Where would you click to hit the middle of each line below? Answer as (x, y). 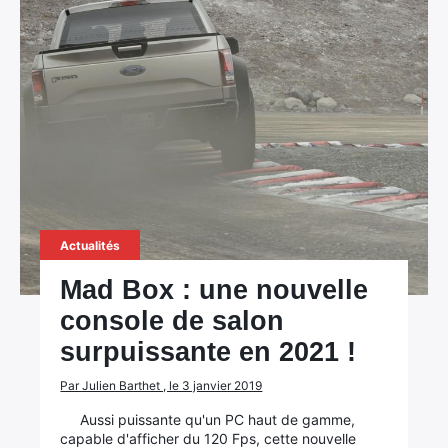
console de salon (172, 321)
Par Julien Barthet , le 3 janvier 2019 (161, 385)
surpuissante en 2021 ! (208, 352)
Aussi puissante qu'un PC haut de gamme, (218, 419)
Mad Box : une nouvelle (214, 290)
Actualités (90, 245)
